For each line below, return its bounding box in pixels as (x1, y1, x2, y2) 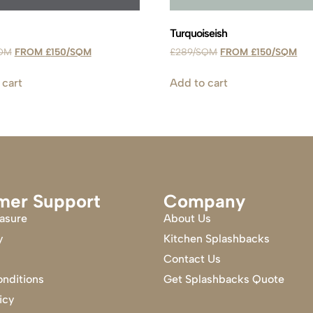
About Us (163, 212, 211, 226)
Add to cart (170, 76, 228, 90)
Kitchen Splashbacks (163, 232, 270, 246)
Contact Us (163, 252, 221, 266)
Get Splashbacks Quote (163, 272, 284, 286)
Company (163, 190, 245, 213)
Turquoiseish (170, 27, 228, 41)
